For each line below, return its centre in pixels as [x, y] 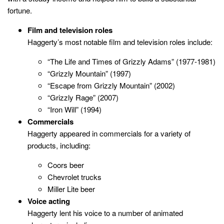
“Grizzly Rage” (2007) [83, 97]
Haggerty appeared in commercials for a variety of [109, 133]
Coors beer [66, 164]
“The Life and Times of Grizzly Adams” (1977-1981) [131, 61]
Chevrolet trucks [74, 176]
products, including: [59, 145]
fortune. [20, 10]
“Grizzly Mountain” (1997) [89, 73]
